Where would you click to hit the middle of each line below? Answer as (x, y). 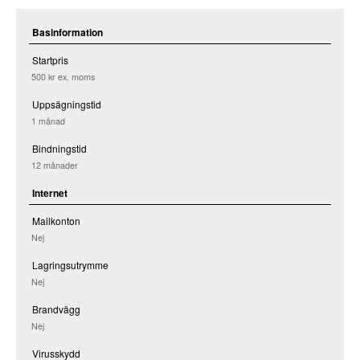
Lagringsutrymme (70, 265)
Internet (49, 193)
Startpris (50, 59)
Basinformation (67, 33)
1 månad (49, 121)
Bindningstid (59, 149)
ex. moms (77, 76)
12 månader (55, 166)
